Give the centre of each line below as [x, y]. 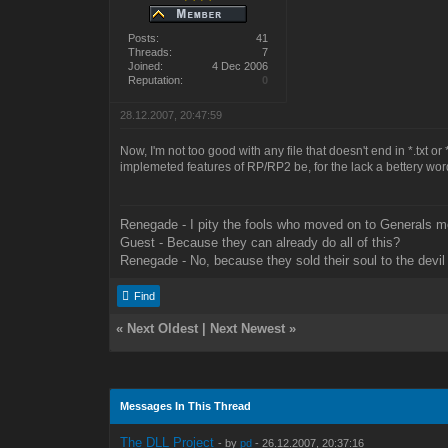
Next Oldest [163, 329]
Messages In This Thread [186, 406]
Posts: [144, 38]
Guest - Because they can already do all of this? [260, 243]
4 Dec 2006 [240, 66]
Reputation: [156, 80]
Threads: [150, 52]
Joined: [146, 66]
